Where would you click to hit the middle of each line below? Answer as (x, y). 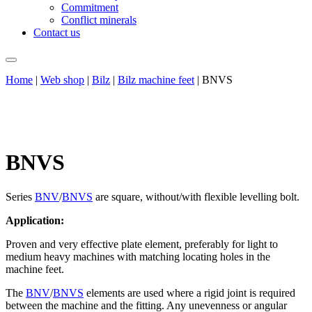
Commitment (90, 7)
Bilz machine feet (156, 80)
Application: (35, 220)
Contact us (57, 32)
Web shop (62, 80)
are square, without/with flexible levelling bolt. (196, 196)
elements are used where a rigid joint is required (189, 292)
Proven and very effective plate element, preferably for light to (142, 244)
